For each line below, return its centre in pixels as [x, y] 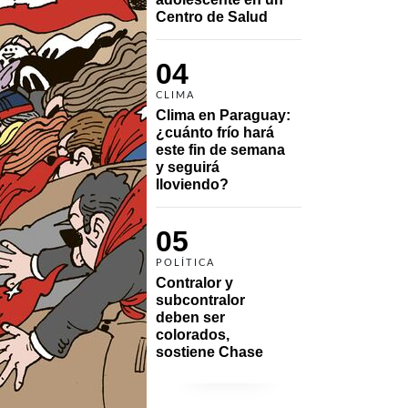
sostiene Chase [209, 352]
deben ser [190, 317]
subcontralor [200, 300]
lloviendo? [192, 184]
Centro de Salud [212, 16]
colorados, [193, 334]
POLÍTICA [185, 262]
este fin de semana [220, 149]
